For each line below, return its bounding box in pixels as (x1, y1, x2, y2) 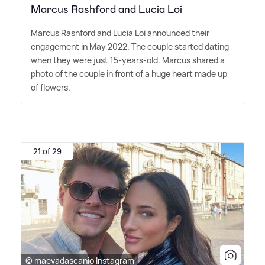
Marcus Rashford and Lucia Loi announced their (31, 27, 209, 38)
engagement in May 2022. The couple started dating (31, 40, 229, 52)
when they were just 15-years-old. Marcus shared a (31, 54, 225, 66)
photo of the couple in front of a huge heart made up (31, 67, 227, 79)
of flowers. (31, 81, 70, 93)
